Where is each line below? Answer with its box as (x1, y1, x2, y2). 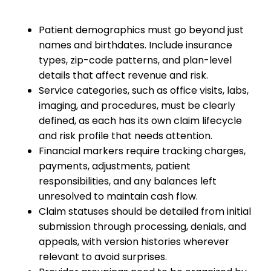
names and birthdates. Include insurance (39, 38, 232, 52)
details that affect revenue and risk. (39, 68, 211, 82)
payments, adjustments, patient (39, 159, 191, 173)
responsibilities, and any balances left (39, 174, 217, 188)
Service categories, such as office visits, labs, (39, 83, 249, 97)
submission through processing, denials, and (39, 220, 246, 233)
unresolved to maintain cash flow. (39, 189, 200, 203)
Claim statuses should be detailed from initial (39, 204, 251, 218)
